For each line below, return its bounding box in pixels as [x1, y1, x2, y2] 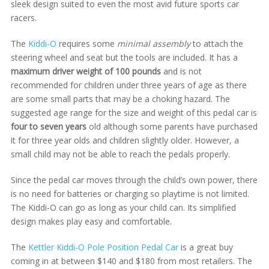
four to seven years [10, 121, 86, 132]
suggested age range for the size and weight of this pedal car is [10, 107, 257, 118]
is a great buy [178, 241, 233, 253]
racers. [10, 12, 37, 23]
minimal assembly [116, 38, 190, 49]
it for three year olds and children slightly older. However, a [10, 134, 239, 146]
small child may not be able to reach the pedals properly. [10, 148, 230, 160]
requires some [56, 38, 117, 49]
